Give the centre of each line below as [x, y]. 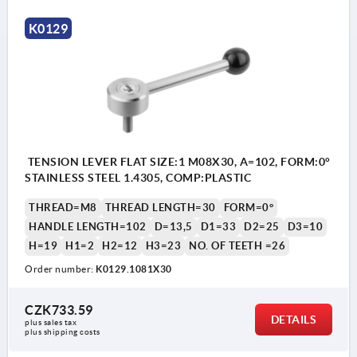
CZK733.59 [59, 310]
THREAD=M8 [63, 207]
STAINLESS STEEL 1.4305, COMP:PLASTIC [138, 177]
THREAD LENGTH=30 [160, 207]
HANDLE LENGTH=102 [88, 226]
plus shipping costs [63, 331]
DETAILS [293, 319]
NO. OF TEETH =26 [237, 245]
